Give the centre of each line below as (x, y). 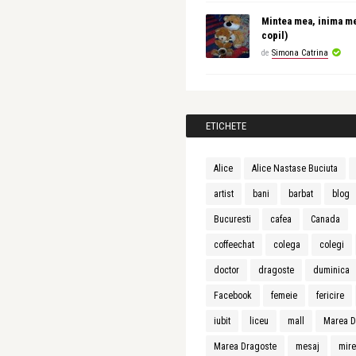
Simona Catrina (300, 53)
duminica (331, 270)
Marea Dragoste (245, 346)
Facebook (233, 296)
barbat (301, 194)
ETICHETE (226, 126)
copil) (275, 35)
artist (224, 194)
